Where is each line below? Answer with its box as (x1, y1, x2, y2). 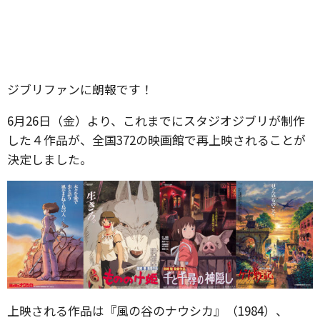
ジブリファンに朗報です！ (7, 80, 153, 98)
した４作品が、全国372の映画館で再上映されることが (7, 131, 306, 149)
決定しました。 (7, 150, 92, 168)
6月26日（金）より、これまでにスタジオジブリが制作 (7, 111, 305, 129)
